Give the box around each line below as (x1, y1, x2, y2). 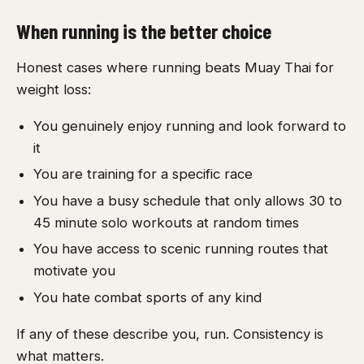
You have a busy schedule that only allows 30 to (32, 192, 342, 209)
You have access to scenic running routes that (32, 240, 328, 258)
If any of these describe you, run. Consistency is (16, 325, 323, 342)
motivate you (32, 262, 115, 279)
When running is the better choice (16, 18, 271, 44)
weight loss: (16, 80, 91, 97)
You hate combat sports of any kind (32, 288, 262, 305)
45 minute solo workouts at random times (32, 214, 299, 231)
